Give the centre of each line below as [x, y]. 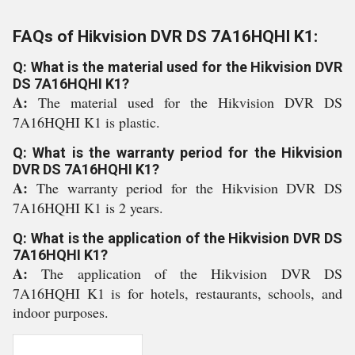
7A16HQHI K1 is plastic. [86, 122]
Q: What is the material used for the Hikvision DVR [177, 67]
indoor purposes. [61, 312]
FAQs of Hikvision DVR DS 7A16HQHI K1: [165, 36]
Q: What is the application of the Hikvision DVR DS [177, 238]
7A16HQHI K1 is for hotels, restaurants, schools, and [177, 293]
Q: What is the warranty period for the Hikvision [177, 153]
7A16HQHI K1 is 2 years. [88, 208]
